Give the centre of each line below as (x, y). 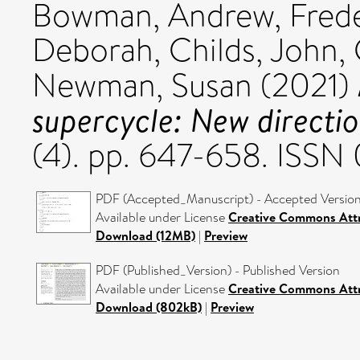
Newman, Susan (142, 86)
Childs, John (254, 50)
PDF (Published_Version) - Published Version (218, 270)
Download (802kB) (149, 307)
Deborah (93, 50)
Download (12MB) (145, 235)
